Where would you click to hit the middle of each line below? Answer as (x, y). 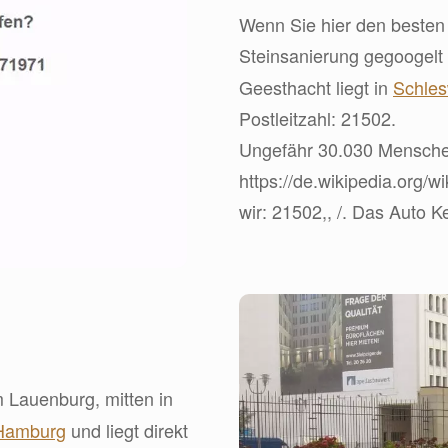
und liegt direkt (127, 430)
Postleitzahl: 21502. (317, 118)
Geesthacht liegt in (316, 87)
